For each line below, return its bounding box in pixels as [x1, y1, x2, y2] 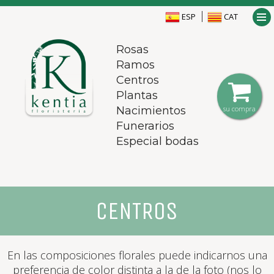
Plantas [116, 89, 158, 102]
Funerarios [116, 119, 174, 133]
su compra [223, 104, 256, 113]
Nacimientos [116, 104, 186, 117]
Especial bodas [116, 135, 199, 148]
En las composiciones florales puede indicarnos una [7, 248, 267, 262]
